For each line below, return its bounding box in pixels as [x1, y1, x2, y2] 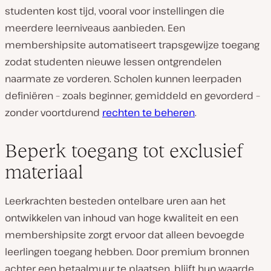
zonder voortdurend [5, 106, 102, 119]
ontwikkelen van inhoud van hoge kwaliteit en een [5, 211, 238, 224]
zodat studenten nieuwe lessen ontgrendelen [5, 55, 221, 68]
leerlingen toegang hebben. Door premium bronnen [5, 245, 249, 258]
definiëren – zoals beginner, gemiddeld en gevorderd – [5, 89, 260, 102]
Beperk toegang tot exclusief [5, 140, 243, 162]
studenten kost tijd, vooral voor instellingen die [5, 4, 224, 18]
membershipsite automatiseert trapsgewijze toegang [5, 38, 260, 51]
